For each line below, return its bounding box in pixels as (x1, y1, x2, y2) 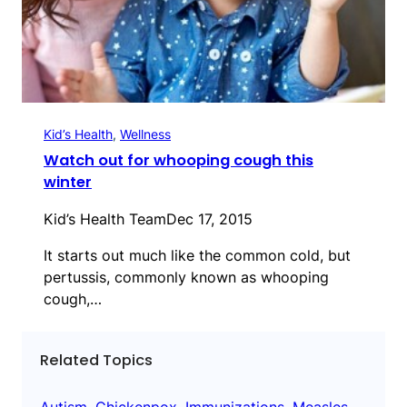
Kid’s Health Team (44, 210, 166, 229)
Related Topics (40, 350, 153, 372)
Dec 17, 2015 (166, 210, 253, 229)
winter (44, 172, 92, 194)
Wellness (120, 126, 171, 143)
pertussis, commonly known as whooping (44, 268, 329, 287)
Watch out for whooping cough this (44, 150, 313, 172)
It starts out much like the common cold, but (44, 246, 351, 265)
